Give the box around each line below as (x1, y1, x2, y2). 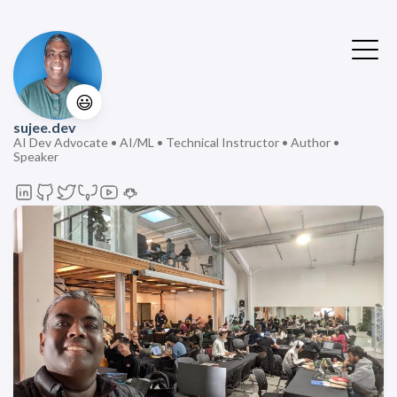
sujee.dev (13, 119, 76, 136)
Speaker (13, 149, 58, 164)
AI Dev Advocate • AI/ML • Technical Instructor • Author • (13, 135, 339, 150)
